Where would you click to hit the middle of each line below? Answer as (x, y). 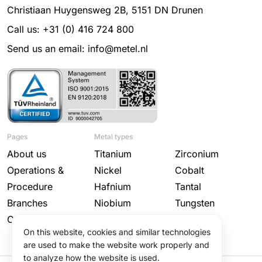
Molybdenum (123, 220)
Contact (24, 220)
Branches (27, 203)
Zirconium (196, 154)
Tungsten (194, 203)
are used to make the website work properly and (116, 245)
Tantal (188, 187)
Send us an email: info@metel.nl (77, 48)
